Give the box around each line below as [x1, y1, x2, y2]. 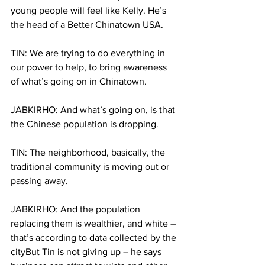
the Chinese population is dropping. [11, 119, 159, 129]
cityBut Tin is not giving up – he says [11, 247, 164, 257]
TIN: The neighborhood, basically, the [11, 147, 167, 157]
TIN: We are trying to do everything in [11, 48, 167, 58]
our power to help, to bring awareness [11, 62, 169, 72]
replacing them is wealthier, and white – [11, 218, 178, 228]
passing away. [11, 176, 68, 186]
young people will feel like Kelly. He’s [11, 5, 169, 15]
